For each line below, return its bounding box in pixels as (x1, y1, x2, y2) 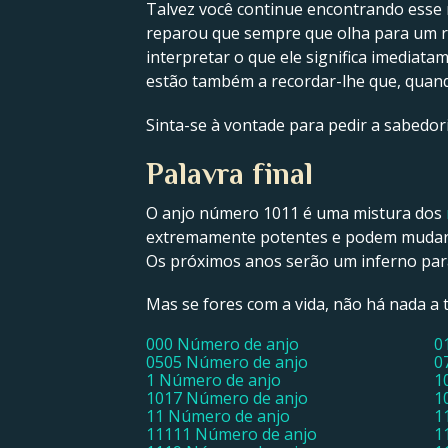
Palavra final (146, 156, 313, 191)
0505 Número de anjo (146, 350, 308, 373)
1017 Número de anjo (146, 386, 308, 409)
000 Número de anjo (146, 332, 299, 355)
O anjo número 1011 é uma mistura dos (146, 201, 446, 224)
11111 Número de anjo (146, 422, 317, 445)
